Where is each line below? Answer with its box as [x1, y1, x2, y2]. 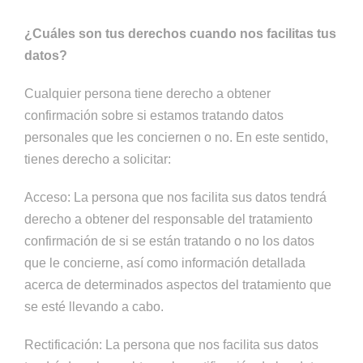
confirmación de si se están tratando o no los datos [24, 234, 314, 248]
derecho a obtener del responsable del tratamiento [24, 212, 313, 226]
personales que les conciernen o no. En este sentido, [24, 130, 328, 144]
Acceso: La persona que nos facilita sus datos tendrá [24, 190, 327, 204]
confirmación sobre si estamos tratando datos [24, 109, 284, 122]
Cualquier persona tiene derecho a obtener [24, 87, 271, 100]
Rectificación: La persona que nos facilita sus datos [24, 338, 318, 352]
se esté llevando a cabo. [24, 300, 164, 314]
